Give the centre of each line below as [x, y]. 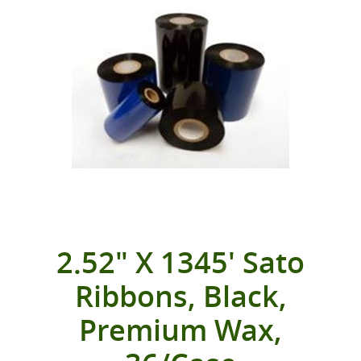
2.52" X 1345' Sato [180, 262]
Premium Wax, [180, 330]
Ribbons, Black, [180, 296]
